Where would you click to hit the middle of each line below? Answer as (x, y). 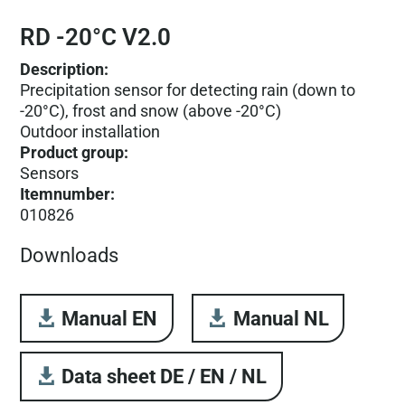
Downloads (70, 256)
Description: (65, 69)
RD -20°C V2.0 (96, 37)
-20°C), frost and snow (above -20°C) (151, 110)
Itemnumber (66, 193)
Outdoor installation (90, 131)
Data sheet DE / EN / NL (165, 376)
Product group (72, 152)
